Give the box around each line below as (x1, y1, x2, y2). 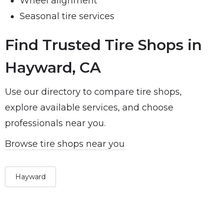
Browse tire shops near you (5, 138, 125, 149)
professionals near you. (5, 118, 106, 129)
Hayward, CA (5, 58, 101, 77)
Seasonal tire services (20, 11, 114, 22)
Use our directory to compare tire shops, (5, 86, 182, 97)
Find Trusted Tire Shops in (5, 36, 202, 54)
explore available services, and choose (5, 102, 173, 113)
